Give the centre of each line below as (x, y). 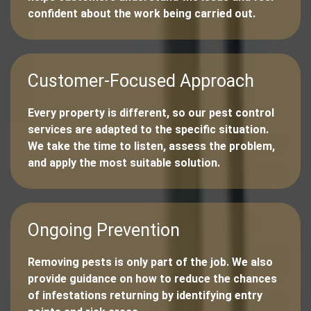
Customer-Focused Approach (141, 81)
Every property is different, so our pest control (151, 113)
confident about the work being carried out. (142, 14)
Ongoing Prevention (104, 230)
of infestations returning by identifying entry (145, 296)
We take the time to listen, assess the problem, (151, 146)
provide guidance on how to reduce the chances (152, 279)
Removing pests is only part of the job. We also (150, 262)
